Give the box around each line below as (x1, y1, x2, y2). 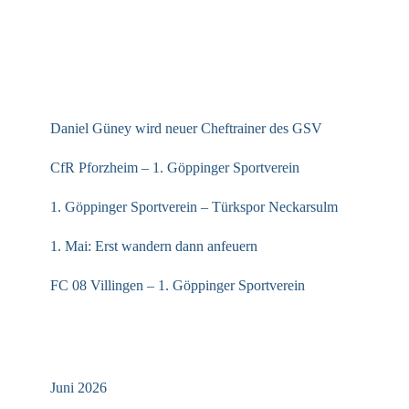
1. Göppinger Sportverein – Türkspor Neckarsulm (50, 198, 338, 215)
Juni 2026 (50, 379, 107, 395)
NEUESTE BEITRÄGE (41, 74, 209, 93)
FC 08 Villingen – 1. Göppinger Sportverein (50, 277, 305, 293)
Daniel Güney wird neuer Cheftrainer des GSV (50, 120, 322, 136)
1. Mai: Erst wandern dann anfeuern (50, 237, 257, 254)
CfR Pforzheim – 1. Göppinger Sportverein (50, 159, 299, 175)
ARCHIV (41, 333, 108, 352)
